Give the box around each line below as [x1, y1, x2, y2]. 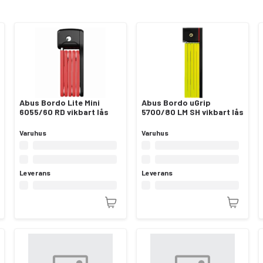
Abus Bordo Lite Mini [19, 97, 100, 108]
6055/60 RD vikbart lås [19, 107, 109, 117]
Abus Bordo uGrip [141, 97, 211, 108]
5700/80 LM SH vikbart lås [141, 107, 244, 117]
